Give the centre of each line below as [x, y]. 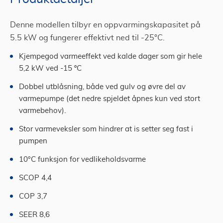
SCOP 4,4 [35, 178]
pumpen [33, 141]
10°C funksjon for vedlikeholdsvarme [82, 160]
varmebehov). [42, 111]
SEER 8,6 [34, 215]
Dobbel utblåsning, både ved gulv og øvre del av [102, 87]
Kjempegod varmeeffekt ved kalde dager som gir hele [111, 56]
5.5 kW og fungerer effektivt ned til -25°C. [87, 38]
